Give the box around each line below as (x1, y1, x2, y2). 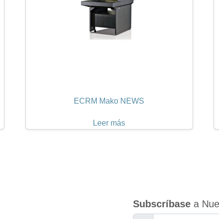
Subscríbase (133, 198, 191, 209)
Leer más (93, 119, 126, 128)
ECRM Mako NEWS (74, 97, 145, 106)
